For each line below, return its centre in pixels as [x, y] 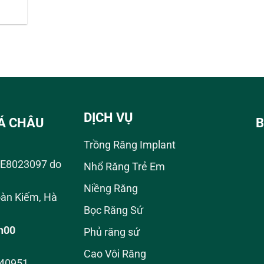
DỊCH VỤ [108, 118]
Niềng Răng [110, 189]
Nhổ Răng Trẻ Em [124, 167]
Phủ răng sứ [111, 232]
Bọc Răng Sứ [113, 210]
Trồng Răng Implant [129, 145]
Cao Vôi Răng [115, 254]
